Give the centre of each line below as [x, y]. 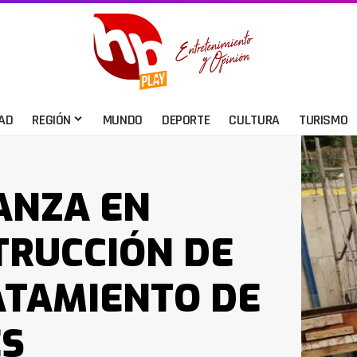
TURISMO [323, 120]
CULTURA [254, 120]
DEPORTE [186, 120]
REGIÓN [52, 120]
